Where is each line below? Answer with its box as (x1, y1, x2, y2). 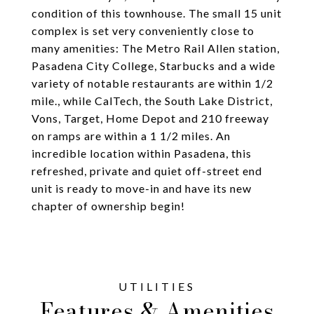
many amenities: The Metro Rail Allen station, (32, 41, 280, 55)
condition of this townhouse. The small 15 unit (32, 6, 282, 20)
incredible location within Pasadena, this (32, 146, 252, 160)
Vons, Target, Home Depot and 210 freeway (32, 111, 269, 125)
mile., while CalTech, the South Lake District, (32, 94, 273, 107)
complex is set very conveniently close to (32, 24, 254, 37)
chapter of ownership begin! (32, 199, 185, 212)
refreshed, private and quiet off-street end (32, 164, 262, 177)
